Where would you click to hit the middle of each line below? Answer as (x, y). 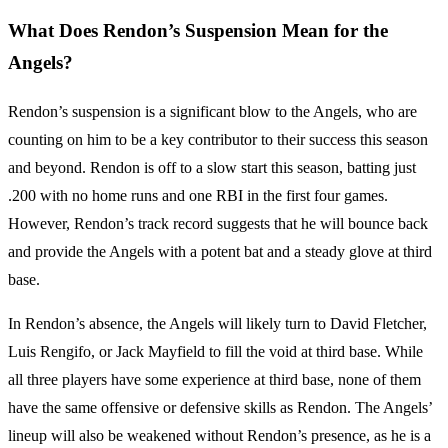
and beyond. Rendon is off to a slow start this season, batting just (212, 167)
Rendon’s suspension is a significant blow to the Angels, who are (212, 111)
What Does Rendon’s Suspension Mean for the (198, 30)
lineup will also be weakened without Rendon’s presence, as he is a (219, 435)
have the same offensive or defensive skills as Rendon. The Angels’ (220, 407)
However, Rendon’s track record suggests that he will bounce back (218, 223)
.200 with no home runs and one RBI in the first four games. (198, 195)
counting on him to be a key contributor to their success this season (218, 139)
